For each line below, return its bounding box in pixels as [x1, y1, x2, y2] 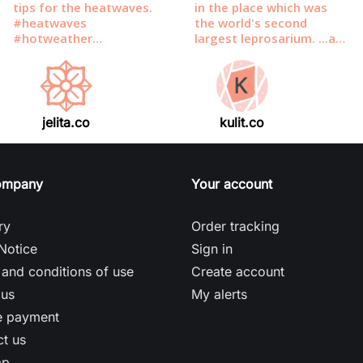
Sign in [191, 241, 233, 258]
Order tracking [191, 218, 280, 235]
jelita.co [42, 114, 91, 131]
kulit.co [220, 114, 265, 131]
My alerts [191, 286, 247, 303]
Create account [191, 263, 284, 280]
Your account [191, 176, 272, 193]
